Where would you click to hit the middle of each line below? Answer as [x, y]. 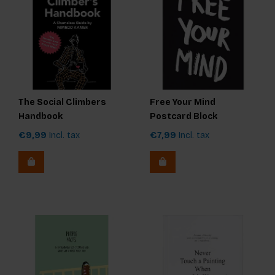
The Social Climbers [62, 102]
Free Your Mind [183, 102]
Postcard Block [184, 116]
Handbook [41, 116]
